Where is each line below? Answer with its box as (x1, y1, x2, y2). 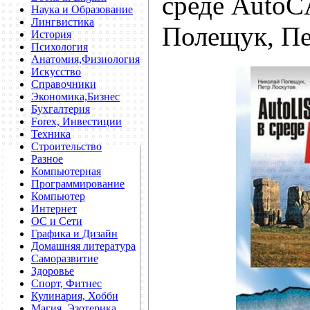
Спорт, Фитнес (31, 277, 102, 289)
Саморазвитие (31, 253, 98, 264)
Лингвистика (31, 16, 94, 28)
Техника (31, 128, 71, 140)
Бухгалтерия (31, 103, 90, 115)
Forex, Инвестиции (31, 116, 122, 127)
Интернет (31, 203, 77, 215)
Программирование (31, 178, 125, 190)
